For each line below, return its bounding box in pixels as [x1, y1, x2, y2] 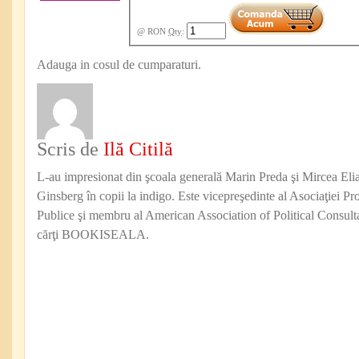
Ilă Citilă [103, 138, 173, 159]
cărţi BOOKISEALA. [37, 227, 149, 241]
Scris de [37, 138, 103, 159]
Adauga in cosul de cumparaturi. [37, 57, 201, 71]
